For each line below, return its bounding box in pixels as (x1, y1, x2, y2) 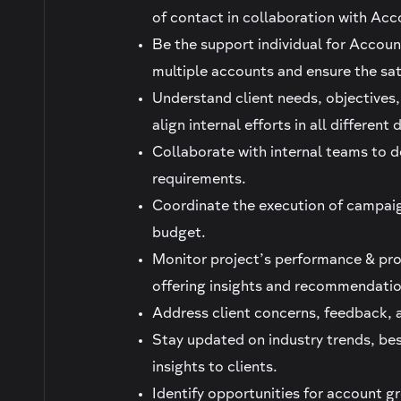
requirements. (152, 173, 247, 188)
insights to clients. (152, 361, 278, 376)
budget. (152, 226, 207, 242)
